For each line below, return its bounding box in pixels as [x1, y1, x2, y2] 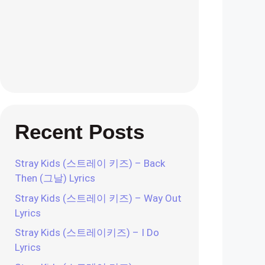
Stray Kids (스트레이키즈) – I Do [15, 227, 159, 238]
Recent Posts [15, 120, 144, 143]
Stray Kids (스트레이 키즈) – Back [15, 157, 165, 169]
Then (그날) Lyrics [15, 172, 95, 184]
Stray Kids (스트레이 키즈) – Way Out [15, 192, 182, 204]
